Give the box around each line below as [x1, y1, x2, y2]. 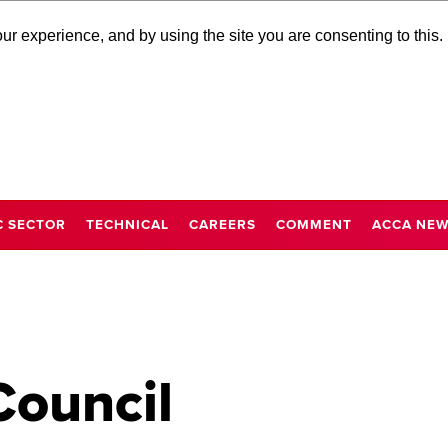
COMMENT [276, 215, 352, 233]
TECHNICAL [86, 215, 169, 233]
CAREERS [189, 215, 256, 233]
